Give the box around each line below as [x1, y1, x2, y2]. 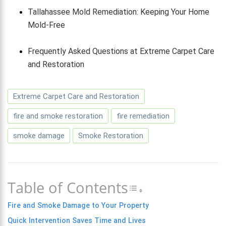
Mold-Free [28, 20, 65, 30]
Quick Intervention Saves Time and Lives [8, 216, 146, 224]
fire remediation [117, 111, 169, 121]
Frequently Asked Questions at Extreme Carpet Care [28, 46, 214, 56]
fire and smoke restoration [13, 111, 103, 121]
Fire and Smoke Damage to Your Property [8, 201, 149, 209]
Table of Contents [8, 177, 128, 197]
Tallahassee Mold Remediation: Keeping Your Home [28, 7, 209, 17]
